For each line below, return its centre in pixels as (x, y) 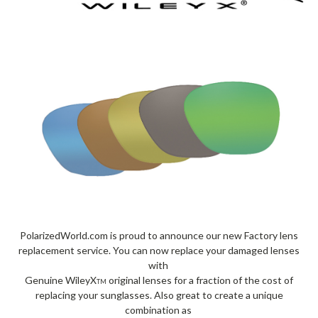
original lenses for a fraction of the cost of (200, 280)
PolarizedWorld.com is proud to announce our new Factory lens (159, 236)
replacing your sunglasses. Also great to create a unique (159, 295)
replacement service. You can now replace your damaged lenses (159, 251)
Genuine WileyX (61, 280)
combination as (159, 310)
